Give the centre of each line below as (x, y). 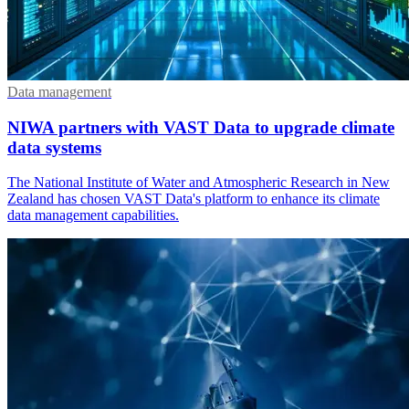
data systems (54, 147)
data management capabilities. (93, 215)
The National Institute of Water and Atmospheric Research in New (199, 183)
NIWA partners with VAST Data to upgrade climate (201, 127)
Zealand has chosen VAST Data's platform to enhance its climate (194, 199)
